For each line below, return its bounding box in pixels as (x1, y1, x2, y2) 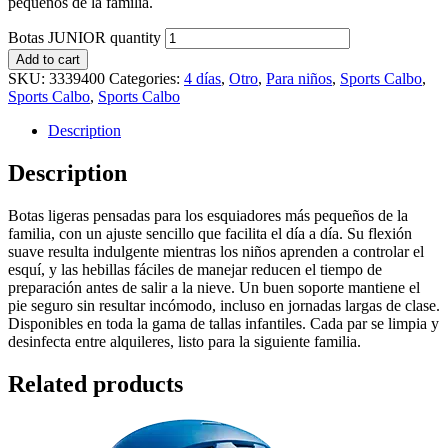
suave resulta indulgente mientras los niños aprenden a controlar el (8, 242, 424, 260)
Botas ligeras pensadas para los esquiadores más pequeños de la (8, 206, 408, 224)
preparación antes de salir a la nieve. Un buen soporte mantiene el (8, 278, 420, 296)
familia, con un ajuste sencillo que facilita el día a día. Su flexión (8, 224, 412, 242)
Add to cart (16, 51, 80, 67)
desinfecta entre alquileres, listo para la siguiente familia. (8, 332, 361, 350)
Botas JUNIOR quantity (8, 28, 161, 46)
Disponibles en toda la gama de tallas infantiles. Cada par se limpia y (8, 314, 439, 332)
